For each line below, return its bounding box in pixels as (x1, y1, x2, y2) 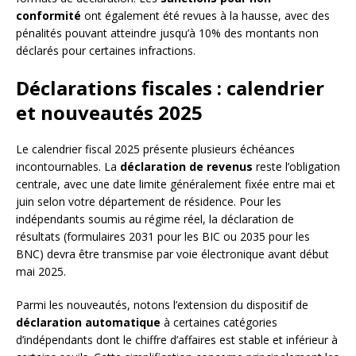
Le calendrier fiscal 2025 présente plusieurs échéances (16, 141, 295, 157)
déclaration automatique (16, 315, 161, 331)
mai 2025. (16, 264, 66, 280)
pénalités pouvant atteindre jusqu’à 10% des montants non (16, 25, 319, 41)
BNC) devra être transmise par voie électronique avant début (16, 246, 329, 262)
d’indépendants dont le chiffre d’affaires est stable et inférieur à (16, 332, 338, 348)
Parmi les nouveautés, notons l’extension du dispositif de (16, 297, 308, 313)
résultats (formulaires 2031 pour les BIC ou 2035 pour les (16, 229, 310, 245)
